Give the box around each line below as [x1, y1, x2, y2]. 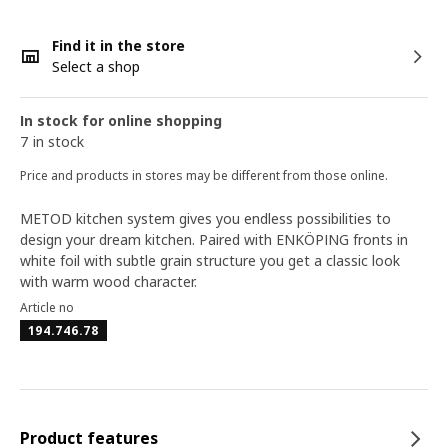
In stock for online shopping [20, 111, 222, 130]
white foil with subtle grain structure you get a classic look [20, 251, 400, 270]
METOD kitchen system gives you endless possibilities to [20, 209, 391, 228]
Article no [20, 299, 74, 316]
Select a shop [52, 57, 140, 76]
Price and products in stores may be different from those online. [20, 167, 388, 184]
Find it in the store [52, 36, 185, 55]
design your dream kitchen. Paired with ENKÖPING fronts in [20, 230, 408, 249]
